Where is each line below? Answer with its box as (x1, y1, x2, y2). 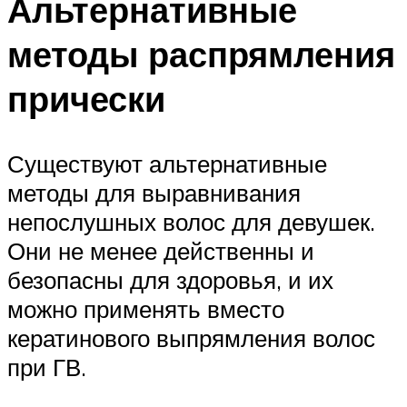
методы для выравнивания (7, 178, 301, 208)
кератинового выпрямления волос (7, 323, 375, 353)
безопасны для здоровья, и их (7, 265, 333, 295)
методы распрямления (7, 31, 395, 76)
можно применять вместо (7, 294, 284, 324)
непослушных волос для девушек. (7, 207, 375, 237)
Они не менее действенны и (7, 236, 314, 266)
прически (7, 75, 165, 121)
